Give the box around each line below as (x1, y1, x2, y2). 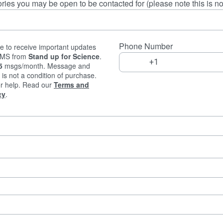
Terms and (54, 80, 89, 90)
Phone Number (119, 40, 173, 52)
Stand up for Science (28, 51, 100, 61)
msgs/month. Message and (2, 61, 90, 71)
